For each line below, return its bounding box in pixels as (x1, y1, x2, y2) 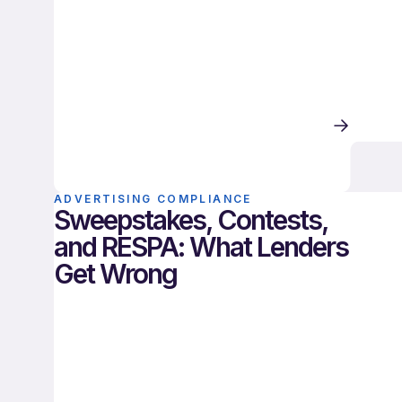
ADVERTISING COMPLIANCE (54, 192, 252, 206)
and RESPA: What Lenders (54, 231, 348, 264)
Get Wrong (54, 258, 177, 291)
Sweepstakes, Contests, (54, 204, 328, 237)
